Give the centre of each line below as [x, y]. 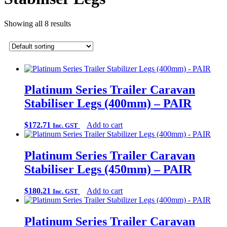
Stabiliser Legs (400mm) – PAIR [108, 104]
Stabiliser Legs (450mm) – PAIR [108, 169]
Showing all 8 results [37, 23]
